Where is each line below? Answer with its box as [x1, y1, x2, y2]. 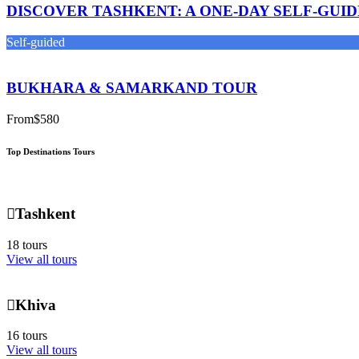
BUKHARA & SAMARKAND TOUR [6, 79, 257, 96]
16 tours [6, 329, 47, 343]
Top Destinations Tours [6, 146, 97, 156]
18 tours [6, 237, 47, 252]
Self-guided [6, 35, 65, 50]
